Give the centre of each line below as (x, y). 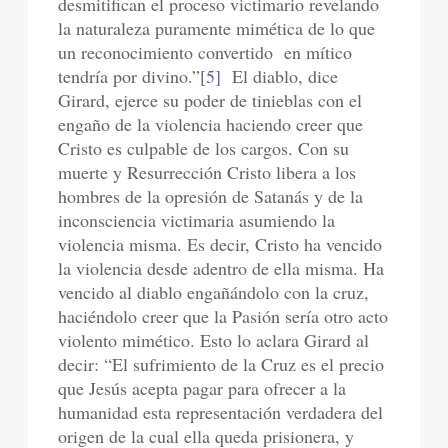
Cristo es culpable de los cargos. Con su (204, 148)
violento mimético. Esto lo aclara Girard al (214, 340)
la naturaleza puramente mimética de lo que (217, 28)
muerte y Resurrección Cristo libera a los (207, 172)
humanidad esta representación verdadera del (221, 412)
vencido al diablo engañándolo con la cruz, (214, 292)
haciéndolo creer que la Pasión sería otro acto (223, 316)
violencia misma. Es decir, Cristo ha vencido (220, 244)
